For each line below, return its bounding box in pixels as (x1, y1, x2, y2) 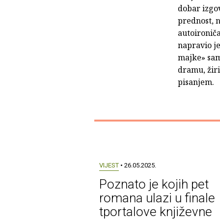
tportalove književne (99, 204, 212, 219)
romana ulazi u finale (99, 190, 215, 205)
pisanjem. (178, 76, 214, 87)
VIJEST (99, 161, 119, 169)
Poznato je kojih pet (99, 176, 209, 192)
